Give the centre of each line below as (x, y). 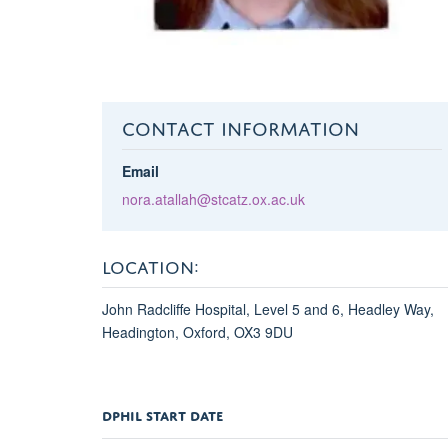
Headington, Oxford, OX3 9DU (197, 332)
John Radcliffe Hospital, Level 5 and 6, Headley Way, (268, 309)
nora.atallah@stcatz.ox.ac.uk (213, 199)
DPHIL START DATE (162, 414)
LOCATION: (150, 264)
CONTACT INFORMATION (240, 126)
